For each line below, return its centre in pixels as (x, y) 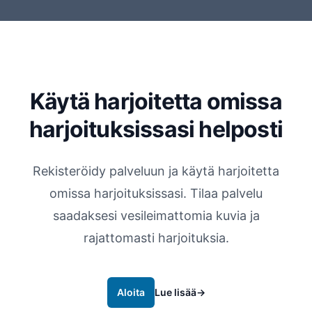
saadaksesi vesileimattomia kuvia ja (156, 216)
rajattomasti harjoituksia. (156, 238)
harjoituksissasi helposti (156, 129)
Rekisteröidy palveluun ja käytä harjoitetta (156, 171)
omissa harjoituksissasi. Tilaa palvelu (156, 193)
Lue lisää (175, 292)
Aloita (131, 292)
